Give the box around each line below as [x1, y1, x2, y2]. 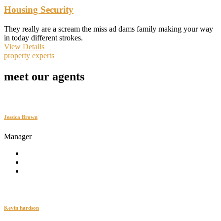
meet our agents [4, 70, 84, 83]
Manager [4, 132, 32, 141]
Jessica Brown [4, 114, 37, 120]
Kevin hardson [4, 205, 39, 211]
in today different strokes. [4, 33, 83, 42]
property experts [4, 51, 54, 60]
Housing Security [4, 4, 74, 15]
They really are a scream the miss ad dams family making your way [4, 24, 213, 33]
